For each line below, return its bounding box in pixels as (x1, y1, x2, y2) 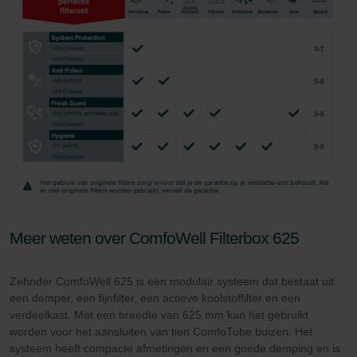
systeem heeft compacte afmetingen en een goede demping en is (10, 342, 340, 355)
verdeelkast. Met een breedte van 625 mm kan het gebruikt (10, 308, 308, 322)
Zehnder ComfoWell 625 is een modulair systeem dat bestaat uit (10, 275, 334, 288)
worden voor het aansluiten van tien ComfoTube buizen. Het (10, 325, 312, 339)
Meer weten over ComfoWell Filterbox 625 (10, 229, 299, 248)
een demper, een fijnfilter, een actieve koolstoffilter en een (10, 292, 300, 305)
